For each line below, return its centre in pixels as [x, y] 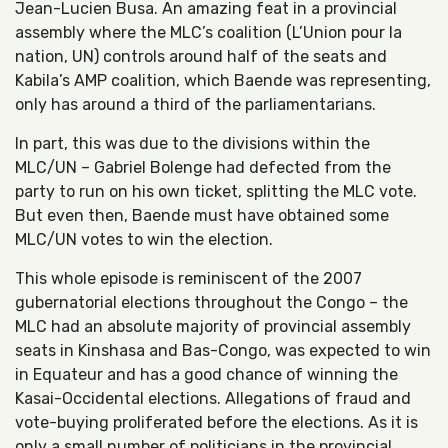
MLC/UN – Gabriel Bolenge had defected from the [203, 167]
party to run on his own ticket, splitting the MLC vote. [216, 191]
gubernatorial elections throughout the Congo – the [211, 302]
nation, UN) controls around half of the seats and [201, 56]
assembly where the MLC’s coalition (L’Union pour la [208, 32]
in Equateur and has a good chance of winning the [206, 374]
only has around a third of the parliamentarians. [195, 104]
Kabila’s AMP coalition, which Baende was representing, [223, 80]
